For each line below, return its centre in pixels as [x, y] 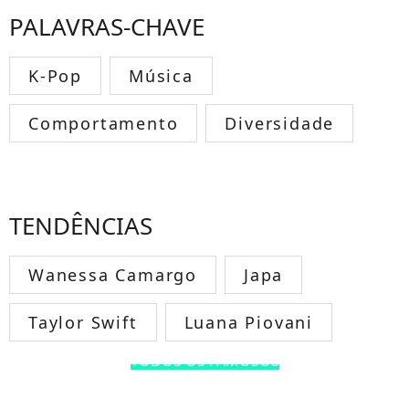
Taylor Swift [83, 322]
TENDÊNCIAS [81, 225]
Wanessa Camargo [113, 274]
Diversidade [280, 123]
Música [161, 75]
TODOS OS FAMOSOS [204, 360]
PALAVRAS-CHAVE [107, 26]
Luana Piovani [249, 322]
